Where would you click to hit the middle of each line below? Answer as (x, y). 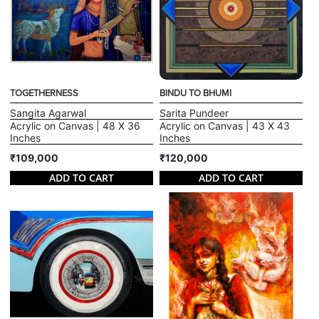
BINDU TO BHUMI (195, 93)
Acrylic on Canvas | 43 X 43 (225, 125)
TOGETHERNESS (45, 93)
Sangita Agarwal (48, 113)
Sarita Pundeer (194, 113)
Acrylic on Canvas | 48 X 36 (75, 125)
